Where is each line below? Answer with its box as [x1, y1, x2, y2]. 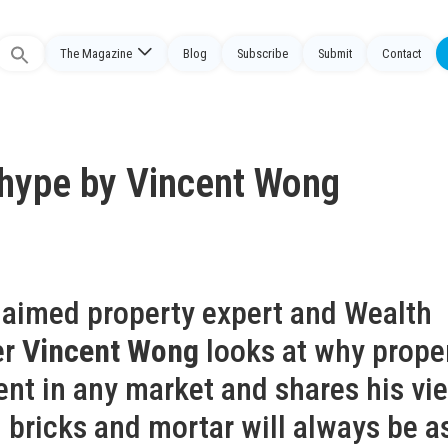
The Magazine [60, 46, 132, 61]
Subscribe [237, 46, 288, 61]
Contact [382, 46, 421, 61]
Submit [318, 46, 352, 61]
